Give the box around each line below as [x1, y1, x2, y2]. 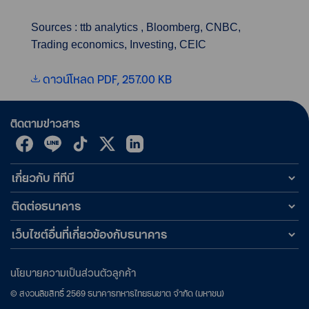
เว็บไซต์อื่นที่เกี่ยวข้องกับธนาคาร [12, 226, 167, 242]
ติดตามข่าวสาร [10, 116, 80, 131]
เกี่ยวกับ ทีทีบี [12, 170, 74, 186]
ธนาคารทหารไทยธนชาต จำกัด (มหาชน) [88, 287, 224, 299]
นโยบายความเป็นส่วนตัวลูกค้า [10, 266, 136, 280]
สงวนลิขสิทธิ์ [19, 287, 64, 299]
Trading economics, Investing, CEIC [31, 39, 206, 50]
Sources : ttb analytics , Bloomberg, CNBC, [31, 21, 241, 33]
